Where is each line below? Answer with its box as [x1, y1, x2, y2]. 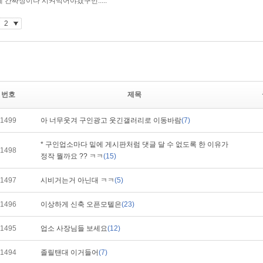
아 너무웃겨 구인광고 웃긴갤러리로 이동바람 [41, 116, 181, 124]
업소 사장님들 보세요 [41, 224, 107, 232]
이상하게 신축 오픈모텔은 [41, 200, 122, 208]
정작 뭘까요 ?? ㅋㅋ [41, 152, 103, 160]
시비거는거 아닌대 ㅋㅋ [41, 176, 114, 184]
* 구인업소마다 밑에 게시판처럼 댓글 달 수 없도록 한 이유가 [41, 140, 228, 149]
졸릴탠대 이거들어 [41, 248, 99, 257]
